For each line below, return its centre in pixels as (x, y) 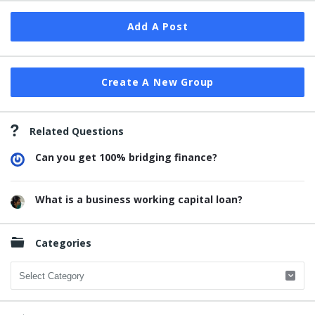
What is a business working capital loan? (139, 199)
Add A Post (157, 26)
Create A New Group (157, 82)
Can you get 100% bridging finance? (126, 157)
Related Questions (77, 131)
